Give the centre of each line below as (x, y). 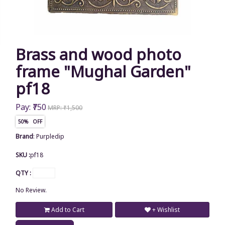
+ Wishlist (166, 210)
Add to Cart (67, 210)
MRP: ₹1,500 (65, 107)
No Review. (31, 190)
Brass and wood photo (98, 54)
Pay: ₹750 (31, 107)
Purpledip (50, 136)
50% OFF (30, 122)
